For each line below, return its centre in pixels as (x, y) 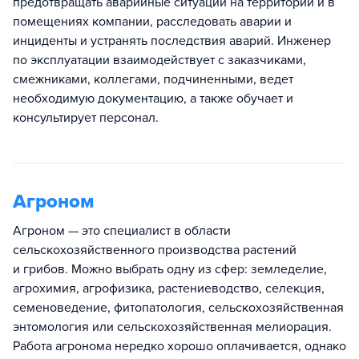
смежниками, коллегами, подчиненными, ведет (153, 79)
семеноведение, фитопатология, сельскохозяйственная (178, 308)
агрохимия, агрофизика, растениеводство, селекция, (169, 288)
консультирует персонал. (86, 118)
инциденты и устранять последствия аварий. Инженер (172, 41)
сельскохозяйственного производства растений (155, 250)
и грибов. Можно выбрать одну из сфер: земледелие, (170, 269)
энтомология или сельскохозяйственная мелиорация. (172, 327)
